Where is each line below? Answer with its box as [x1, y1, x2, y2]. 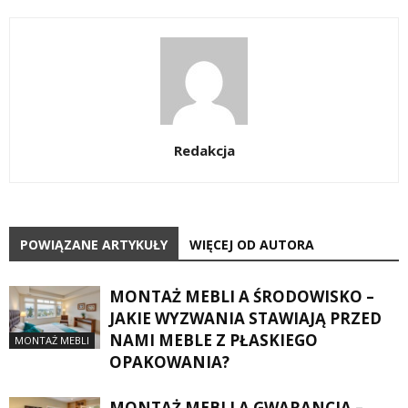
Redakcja [173, 141, 235, 160]
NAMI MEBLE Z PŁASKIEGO [109, 330, 318, 352]
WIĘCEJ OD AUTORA [189, 236, 314, 254]
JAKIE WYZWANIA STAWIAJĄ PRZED [109, 308, 382, 330]
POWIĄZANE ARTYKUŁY [20, 236, 168, 254]
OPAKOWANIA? [109, 352, 229, 373]
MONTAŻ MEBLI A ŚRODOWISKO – [109, 286, 374, 308]
